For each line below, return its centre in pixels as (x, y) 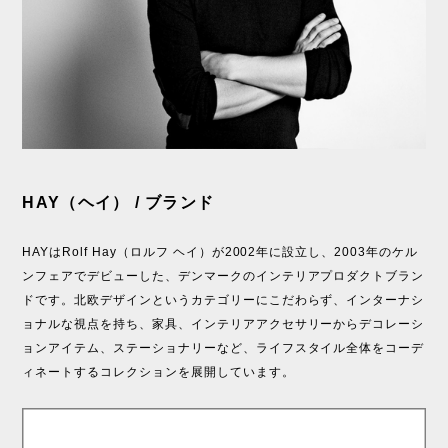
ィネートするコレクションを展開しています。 (158, 372)
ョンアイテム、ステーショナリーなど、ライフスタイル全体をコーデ (223, 348)
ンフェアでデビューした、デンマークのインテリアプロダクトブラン (223, 276)
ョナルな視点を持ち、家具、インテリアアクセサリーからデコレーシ (223, 324)
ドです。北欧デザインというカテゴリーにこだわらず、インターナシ (223, 300)
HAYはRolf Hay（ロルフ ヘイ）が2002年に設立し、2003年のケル (220, 252)
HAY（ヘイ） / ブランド (118, 202)
